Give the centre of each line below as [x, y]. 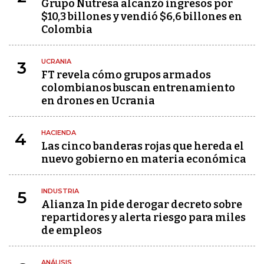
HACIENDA [59, 133]
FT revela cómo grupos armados [126, 75]
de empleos [72, 230]
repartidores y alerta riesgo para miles [143, 217]
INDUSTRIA [60, 191]
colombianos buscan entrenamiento [138, 88]
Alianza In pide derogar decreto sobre [142, 204]
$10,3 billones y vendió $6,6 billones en [142, 16]
